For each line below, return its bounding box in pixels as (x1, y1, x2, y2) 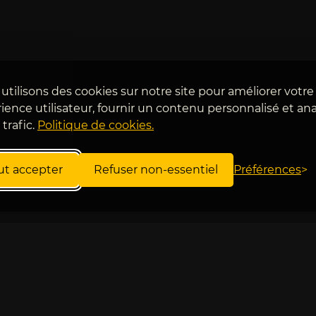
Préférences (233, 163, 301, 176)
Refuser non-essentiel (94, 163, 218, 176)
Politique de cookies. (37, 119, 154, 132)
